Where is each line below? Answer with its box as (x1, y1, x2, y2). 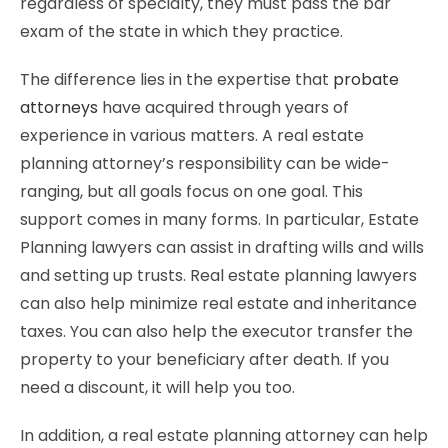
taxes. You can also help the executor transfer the (20, 320, 413, 343)
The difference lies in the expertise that (20, 68, 333, 91)
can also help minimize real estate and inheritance (20, 292, 417, 315)
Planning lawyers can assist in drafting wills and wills (20, 236, 424, 259)
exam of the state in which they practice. (20, 20, 347, 43)
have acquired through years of (98, 96, 349, 119)
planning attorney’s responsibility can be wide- (20, 152, 390, 175)
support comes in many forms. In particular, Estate (20, 208, 419, 231)
